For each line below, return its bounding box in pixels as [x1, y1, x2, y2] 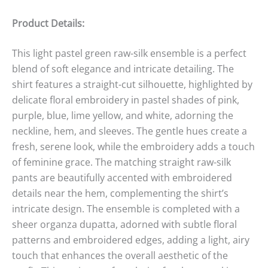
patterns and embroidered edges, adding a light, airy [12, 233, 249, 246]
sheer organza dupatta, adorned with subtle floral [12, 217, 237, 231]
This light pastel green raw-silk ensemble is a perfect [12, 46, 246, 60]
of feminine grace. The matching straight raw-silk [12, 155, 231, 169]
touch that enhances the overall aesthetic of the [12, 248, 228, 262]
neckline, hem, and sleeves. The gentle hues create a [12, 124, 247, 138]
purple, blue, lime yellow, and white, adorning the [12, 108, 233, 122]
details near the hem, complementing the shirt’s [12, 186, 229, 200]
